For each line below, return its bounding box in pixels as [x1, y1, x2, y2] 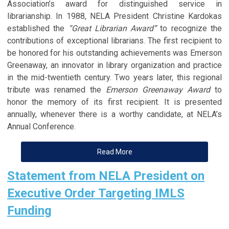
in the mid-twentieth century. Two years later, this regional [7, 72, 222, 82]
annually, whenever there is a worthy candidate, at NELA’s [7, 109, 222, 119]
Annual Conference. [7, 121, 76, 131]
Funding [7, 203, 52, 218]
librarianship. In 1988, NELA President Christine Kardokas [7, 11, 222, 21]
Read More [97, 147, 132, 156]
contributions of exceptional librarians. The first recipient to [7, 35, 222, 45]
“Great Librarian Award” [68, 23, 157, 33]
